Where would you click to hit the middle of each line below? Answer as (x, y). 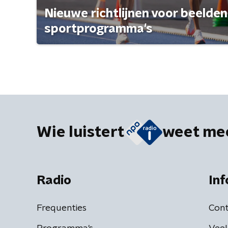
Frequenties (62, 208)
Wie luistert (80, 132)
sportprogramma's (98, 29)
